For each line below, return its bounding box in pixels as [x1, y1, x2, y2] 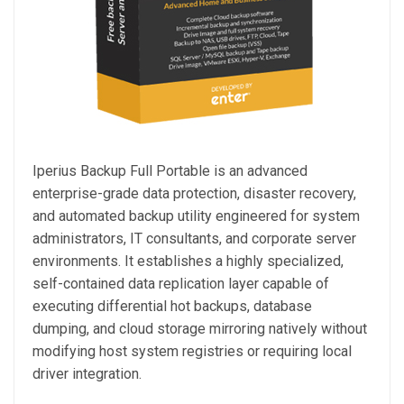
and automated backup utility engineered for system [32, 207, 360, 225]
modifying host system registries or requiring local [32, 343, 352, 360]
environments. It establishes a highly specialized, [32, 252, 344, 270]
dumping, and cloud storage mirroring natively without [32, 320, 367, 337]
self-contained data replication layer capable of [32, 275, 329, 292]
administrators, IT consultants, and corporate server [32, 230, 356, 247]
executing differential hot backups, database [32, 298, 312, 315]
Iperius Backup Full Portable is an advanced [32, 162, 308, 179]
